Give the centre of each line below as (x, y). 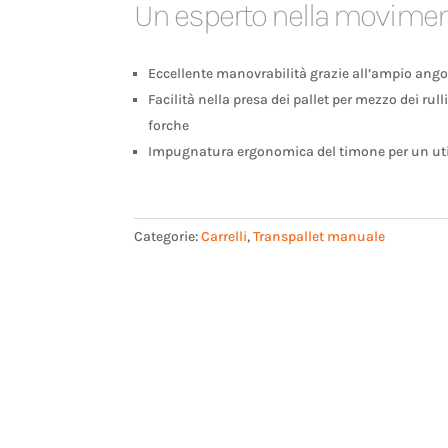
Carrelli (224, 236)
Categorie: (168, 236)
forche (169, 126)
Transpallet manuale (319, 236)
